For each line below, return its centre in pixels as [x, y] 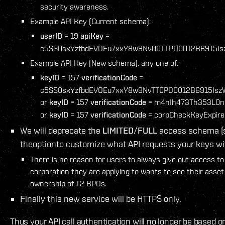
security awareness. [74, 7]
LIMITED [118, 131]
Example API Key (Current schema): [90, 21]
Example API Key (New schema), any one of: [104, 63]
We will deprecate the [61, 131]
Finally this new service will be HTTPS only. [101, 199]
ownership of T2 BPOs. [68, 184]
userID [51, 36]
